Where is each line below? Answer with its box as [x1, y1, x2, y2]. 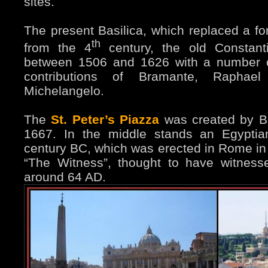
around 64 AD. [24, 170, 106, 184]
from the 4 [24, 41, 92, 55]
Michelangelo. [24, 84, 104, 98]
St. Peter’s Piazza [51, 112, 160, 127]
